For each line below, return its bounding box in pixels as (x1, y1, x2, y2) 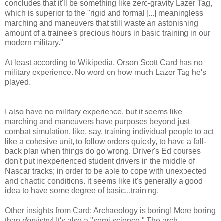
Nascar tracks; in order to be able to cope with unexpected (5, 167, 207, 176)
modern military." (5, 38, 63, 47)
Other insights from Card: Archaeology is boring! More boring (5, 206, 216, 215)
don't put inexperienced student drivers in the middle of (5, 157, 195, 166)
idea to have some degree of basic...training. (5, 186, 159, 195)
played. (5, 78, 31, 87)
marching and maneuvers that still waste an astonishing (5, 19, 198, 28)
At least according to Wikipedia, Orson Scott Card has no (5, 58, 203, 67)
